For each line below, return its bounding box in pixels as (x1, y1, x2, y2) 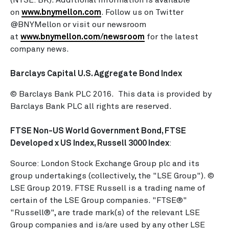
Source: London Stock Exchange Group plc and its (10, 159, 199, 168)
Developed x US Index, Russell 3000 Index (10, 139, 169, 147)
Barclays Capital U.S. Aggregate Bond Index (10, 70, 182, 78)
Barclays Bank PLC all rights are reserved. (10, 102, 172, 110)
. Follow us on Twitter (101, 8, 184, 16)
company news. (10, 45, 69, 53)
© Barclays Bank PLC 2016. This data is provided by (10, 90, 212, 98)
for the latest (145, 33, 198, 41)
